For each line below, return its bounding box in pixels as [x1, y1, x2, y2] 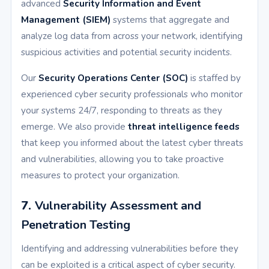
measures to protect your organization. [21, 169, 180, 182]
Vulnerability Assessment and [35, 198, 201, 214]
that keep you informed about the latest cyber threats [21, 136, 243, 150]
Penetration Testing [21, 217, 130, 234]
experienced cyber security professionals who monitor [21, 88, 243, 101]
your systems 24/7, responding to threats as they [21, 104, 222, 117]
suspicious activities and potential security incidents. [21, 46, 232, 59]
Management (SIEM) [21, 13, 110, 26]
